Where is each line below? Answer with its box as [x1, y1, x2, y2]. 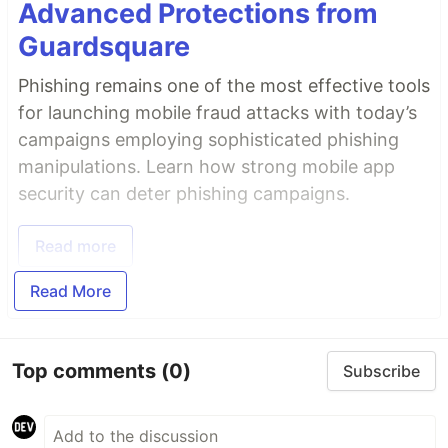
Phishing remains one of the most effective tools [18, 75, 430, 97]
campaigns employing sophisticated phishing [18, 129, 399, 151]
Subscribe [343, 361, 420, 382]
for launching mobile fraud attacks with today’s [18, 102, 417, 124]
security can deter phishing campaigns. [18, 183, 350, 205]
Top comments [12, 358, 161, 383]
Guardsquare [18, 30, 190, 64]
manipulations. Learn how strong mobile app [18, 156, 395, 178]
